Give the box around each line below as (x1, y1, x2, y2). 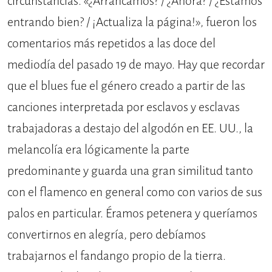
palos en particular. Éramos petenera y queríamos (7, 205, 257, 222)
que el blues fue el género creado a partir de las (7, 77, 245, 94)
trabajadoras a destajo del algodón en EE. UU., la (7, 120, 253, 137)
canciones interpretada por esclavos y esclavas (7, 98, 240, 115)
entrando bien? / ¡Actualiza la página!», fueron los (7, 13, 257, 30)
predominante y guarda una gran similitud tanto (7, 162, 253, 179)
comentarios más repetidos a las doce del (7, 35, 216, 52)
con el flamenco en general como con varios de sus (7, 183, 262, 200)
